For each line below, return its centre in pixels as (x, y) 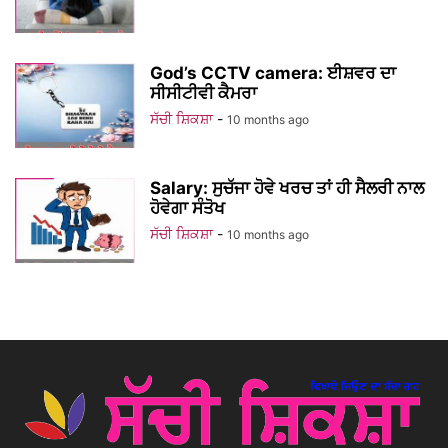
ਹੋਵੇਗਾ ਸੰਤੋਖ (187, 208)
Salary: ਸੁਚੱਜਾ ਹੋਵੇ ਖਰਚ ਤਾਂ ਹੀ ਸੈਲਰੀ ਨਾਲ (287, 188)
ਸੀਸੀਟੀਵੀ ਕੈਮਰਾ (203, 93)
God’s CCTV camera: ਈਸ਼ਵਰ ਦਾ (273, 73)
